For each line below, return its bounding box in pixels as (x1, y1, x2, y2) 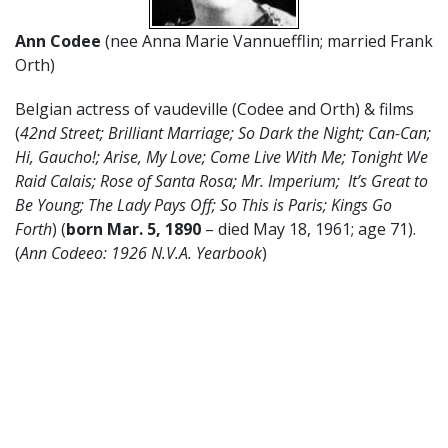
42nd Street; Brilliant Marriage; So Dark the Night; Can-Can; (20, 121, 431, 144)
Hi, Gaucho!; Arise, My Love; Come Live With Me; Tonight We (15, 145, 428, 168)
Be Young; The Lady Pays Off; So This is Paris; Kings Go (15, 193, 392, 216)
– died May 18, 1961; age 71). (201, 217, 416, 240)
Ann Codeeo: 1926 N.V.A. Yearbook (20, 241, 262, 264)
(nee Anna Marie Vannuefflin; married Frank (101, 29, 433, 52)
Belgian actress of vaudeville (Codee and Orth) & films (15, 97, 414, 120)
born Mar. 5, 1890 (66, 217, 201, 240)
